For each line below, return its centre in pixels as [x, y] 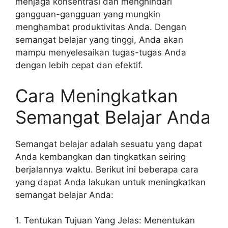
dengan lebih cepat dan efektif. [79, 65]
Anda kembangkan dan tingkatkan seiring [101, 156]
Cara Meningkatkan [96, 95]
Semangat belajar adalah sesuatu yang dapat [109, 144]
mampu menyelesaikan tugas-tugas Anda [101, 52]
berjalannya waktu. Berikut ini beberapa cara [107, 169]
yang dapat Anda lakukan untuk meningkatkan [110, 182]
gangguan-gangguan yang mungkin [88, 14]
